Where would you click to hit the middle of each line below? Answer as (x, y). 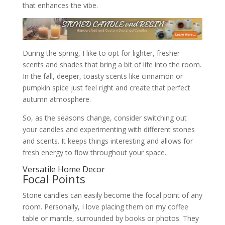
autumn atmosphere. (57, 99)
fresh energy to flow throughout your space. (94, 152)
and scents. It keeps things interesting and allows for (107, 141)
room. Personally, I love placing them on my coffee (105, 206)
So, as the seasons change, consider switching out (104, 118)
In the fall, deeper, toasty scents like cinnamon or (102, 76)
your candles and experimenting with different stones (108, 129)
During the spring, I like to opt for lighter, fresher (101, 53)
